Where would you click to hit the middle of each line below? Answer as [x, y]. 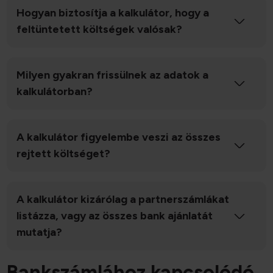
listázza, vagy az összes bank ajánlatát [115, 216]
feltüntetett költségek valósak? [100, 30]
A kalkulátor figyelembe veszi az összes [119, 137]
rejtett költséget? [64, 154]
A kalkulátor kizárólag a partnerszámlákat [123, 200]
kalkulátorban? [55, 92]
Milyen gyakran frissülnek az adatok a [113, 75]
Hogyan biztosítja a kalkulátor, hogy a [113, 13]
